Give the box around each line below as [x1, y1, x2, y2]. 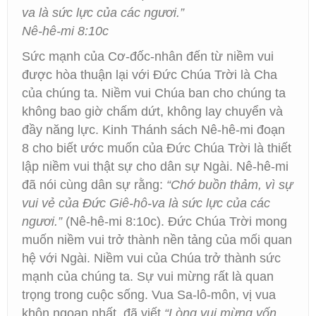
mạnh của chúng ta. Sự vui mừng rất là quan [22, 269, 274, 284]
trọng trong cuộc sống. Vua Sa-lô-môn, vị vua [22, 288, 276, 302]
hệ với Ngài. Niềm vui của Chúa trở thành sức [22, 251, 281, 265]
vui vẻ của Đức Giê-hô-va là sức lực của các [22, 196, 270, 210]
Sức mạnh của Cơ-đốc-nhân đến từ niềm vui [22, 49, 274, 63]
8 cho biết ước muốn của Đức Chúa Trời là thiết [22, 141, 291, 155]
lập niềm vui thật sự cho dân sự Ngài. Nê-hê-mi [22, 159, 288, 174]
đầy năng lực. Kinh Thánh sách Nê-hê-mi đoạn [22, 123, 285, 137]
